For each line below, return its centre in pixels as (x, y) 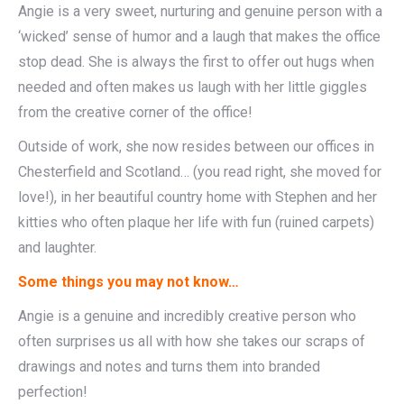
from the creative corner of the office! (135, 112)
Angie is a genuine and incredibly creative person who (187, 316)
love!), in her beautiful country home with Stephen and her (197, 197)
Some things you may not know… (129, 282)
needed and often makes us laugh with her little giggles (193, 87)
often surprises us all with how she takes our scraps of (192, 341)
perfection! (53, 392)
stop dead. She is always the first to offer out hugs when (196, 62)
